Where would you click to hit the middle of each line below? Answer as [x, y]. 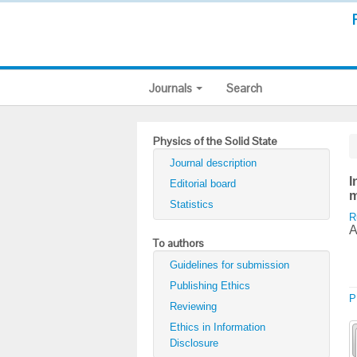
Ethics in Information [218, 327]
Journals [172, 88]
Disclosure [194, 343]
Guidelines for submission [229, 265]
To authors [178, 243]
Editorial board [203, 184]
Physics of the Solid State [215, 141]
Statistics [192, 204]
